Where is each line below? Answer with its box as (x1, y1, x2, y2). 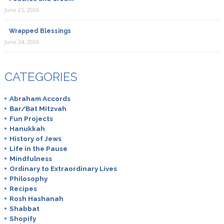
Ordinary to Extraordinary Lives (9, 164, 117, 172)
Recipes (9, 184, 37, 192)
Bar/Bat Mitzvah (9, 104, 66, 112)
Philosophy (9, 174, 47, 182)
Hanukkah (9, 124, 45, 132)
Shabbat (9, 204, 39, 212)
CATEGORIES (4, 69, 77, 84)
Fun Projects (9, 114, 53, 122)
